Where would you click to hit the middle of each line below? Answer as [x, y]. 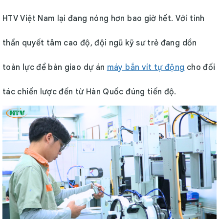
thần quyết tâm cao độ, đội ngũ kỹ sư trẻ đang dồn [100, 43]
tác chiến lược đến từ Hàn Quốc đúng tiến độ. [89, 92]
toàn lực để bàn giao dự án [55, 67]
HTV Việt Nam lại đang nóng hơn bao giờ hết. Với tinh [104, 19]
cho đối [200, 67]
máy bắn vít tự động [146, 67]
